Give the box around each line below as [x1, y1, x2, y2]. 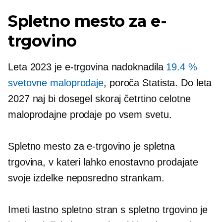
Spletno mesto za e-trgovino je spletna [8, 141, 175, 152]
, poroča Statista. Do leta [104, 77, 212, 88]
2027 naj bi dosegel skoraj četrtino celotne [8, 93, 191, 104]
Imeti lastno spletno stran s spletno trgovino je [8, 204, 208, 215]
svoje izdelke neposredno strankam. [8, 172, 165, 183]
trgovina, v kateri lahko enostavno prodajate [8, 157, 198, 167]
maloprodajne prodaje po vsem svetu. [8, 109, 172, 120]
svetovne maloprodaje [8, 77, 104, 88]
